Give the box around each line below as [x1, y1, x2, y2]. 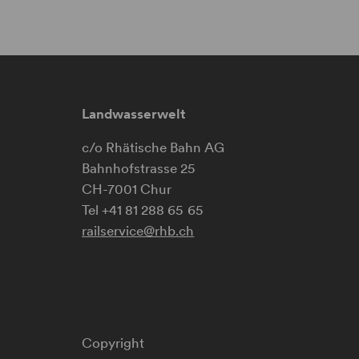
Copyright [82, 334, 145, 352]
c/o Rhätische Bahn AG [82, 139, 225, 156]
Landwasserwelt [82, 105, 185, 123]
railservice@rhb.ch [82, 222, 195, 240]
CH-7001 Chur [82, 180, 172, 198]
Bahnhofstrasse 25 [82, 159, 196, 177]
